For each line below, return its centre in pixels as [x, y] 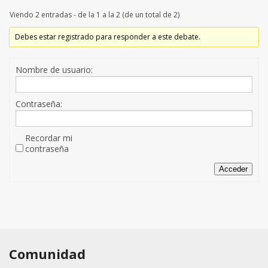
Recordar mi [49, 138]
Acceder [233, 169]
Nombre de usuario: [54, 70]
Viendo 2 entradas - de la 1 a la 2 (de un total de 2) [95, 15]
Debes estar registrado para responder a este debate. [108, 37]
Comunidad [47, 254]
